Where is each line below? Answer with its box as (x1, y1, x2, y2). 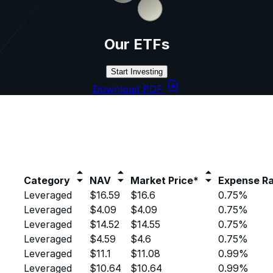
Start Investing (110, 66, 163, 76)
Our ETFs (104, 35, 169, 53)
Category (24, 174, 73, 186)
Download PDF (93, 82, 166, 95)
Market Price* (130, 174, 201, 186)
